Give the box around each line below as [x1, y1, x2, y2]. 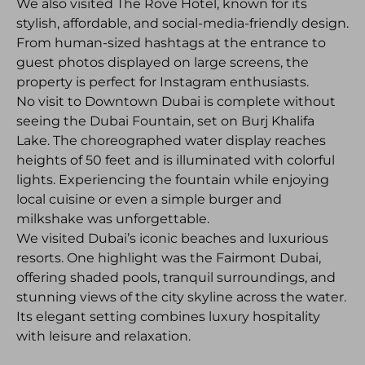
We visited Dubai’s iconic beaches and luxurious [16, 231, 328, 246]
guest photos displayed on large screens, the [16, 55, 309, 70]
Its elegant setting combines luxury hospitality [16, 309, 320, 324]
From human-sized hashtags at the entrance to [16, 35, 326, 51]
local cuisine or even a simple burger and [16, 191, 282, 207]
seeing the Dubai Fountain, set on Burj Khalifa [16, 113, 314, 129]
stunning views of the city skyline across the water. [16, 289, 346, 305]
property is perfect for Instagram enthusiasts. [16, 74, 309, 90]
